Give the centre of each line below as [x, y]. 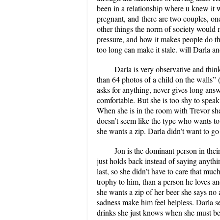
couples [195, 18]
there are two [161, 18]
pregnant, [112, 18]
